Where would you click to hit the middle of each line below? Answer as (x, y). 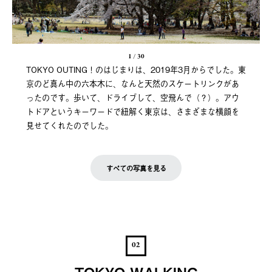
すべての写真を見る (136, 168)
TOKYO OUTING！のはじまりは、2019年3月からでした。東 (136, 69)
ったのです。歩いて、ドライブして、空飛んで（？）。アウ (132, 97)
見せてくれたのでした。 (69, 125)
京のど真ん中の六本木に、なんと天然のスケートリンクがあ (132, 83)
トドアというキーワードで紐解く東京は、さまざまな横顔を (132, 111)
